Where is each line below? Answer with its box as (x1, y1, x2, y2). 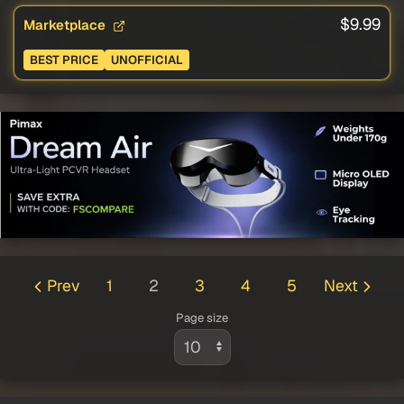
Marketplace (23, 16, 109, 34)
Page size (176, 310, 228, 326)
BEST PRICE (30, 52, 98, 69)
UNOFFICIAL (111, 52, 183, 69)
